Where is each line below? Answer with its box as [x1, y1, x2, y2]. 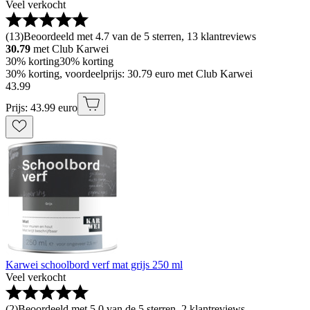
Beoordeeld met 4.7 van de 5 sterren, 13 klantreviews [24, 30, 256, 42]
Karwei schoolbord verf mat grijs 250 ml [6, 258, 183, 271]
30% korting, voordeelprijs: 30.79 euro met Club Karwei [6, 67, 253, 80]
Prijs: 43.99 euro [6, 101, 77, 113]
